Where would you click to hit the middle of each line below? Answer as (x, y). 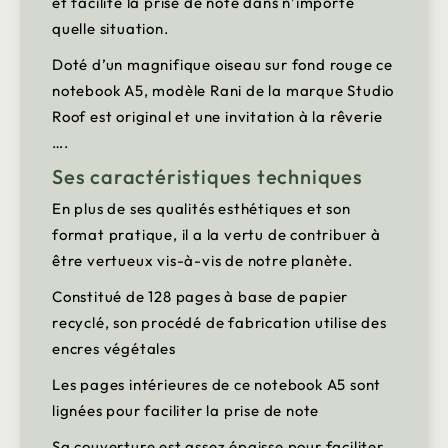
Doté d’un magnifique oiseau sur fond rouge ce (222, 65)
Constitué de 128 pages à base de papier (200, 297)
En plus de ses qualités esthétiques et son (201, 209)
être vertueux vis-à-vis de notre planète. (202, 261)
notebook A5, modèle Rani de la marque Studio (223, 91)
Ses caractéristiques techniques (207, 177)
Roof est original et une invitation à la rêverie (217, 117)
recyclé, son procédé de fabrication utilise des (219, 323)
